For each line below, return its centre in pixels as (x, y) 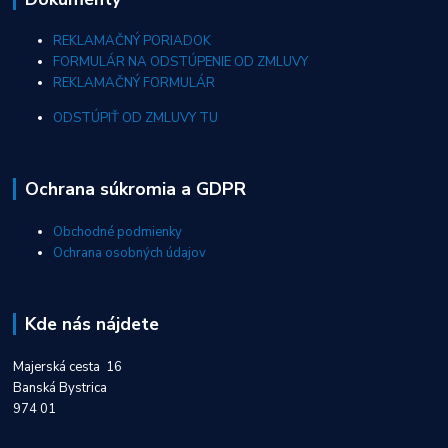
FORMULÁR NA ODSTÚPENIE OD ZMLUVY (181, 62)
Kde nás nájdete (91, 324)
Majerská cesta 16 (68, 367)
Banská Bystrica (60, 388)
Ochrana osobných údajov (130, 253)
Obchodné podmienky (118, 232)
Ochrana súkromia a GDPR (135, 189)
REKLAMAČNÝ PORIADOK (132, 41)
